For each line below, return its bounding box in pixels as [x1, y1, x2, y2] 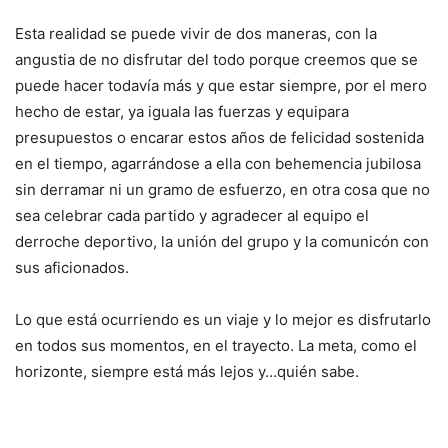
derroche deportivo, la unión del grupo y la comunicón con [15, 232, 429, 251]
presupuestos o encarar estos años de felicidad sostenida [15, 128, 424, 147]
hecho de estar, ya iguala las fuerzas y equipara [15, 102, 349, 121]
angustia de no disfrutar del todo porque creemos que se [15, 50, 418, 69]
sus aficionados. [15, 258, 129, 277]
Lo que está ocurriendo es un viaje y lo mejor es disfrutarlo [15, 310, 431, 329]
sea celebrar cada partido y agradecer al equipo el [15, 206, 369, 225]
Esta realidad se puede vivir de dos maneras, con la [15, 24, 377, 43]
